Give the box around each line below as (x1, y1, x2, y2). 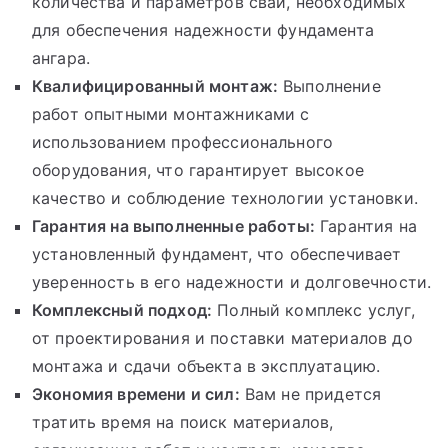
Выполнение (278, 75, 381, 96)
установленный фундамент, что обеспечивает (32, 243, 402, 264)
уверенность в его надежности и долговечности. (32, 271, 432, 292)
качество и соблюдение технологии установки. (32, 187, 418, 208)
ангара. (32, 47, 91, 68)
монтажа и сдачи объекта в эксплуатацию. (32, 355, 381, 376)
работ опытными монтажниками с (32, 103, 310, 124)
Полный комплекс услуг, (212, 299, 415, 320)
